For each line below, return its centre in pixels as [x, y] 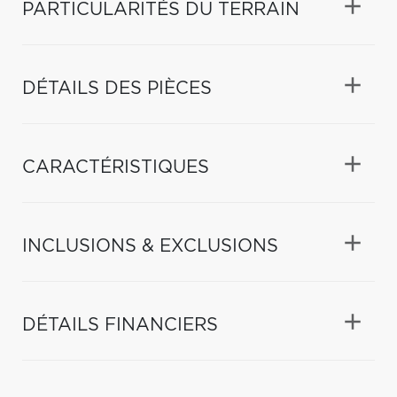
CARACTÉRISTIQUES [116, 167]
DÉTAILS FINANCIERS [120, 325]
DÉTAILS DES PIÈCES [117, 88]
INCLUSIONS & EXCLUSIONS [150, 246]
